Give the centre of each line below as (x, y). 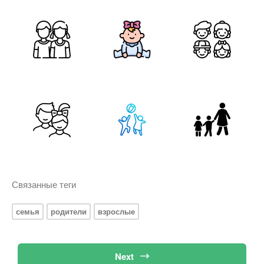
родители (69, 211)
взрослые (116, 211)
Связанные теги (44, 184)
